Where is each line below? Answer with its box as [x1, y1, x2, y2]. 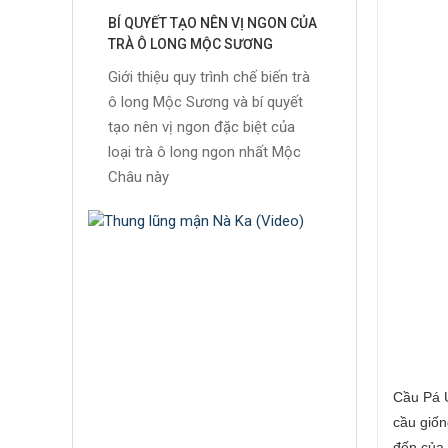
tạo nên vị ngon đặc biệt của [108, 118, 295, 137]
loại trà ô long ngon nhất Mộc [108, 143, 301, 162]
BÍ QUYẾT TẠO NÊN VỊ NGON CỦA [108, 15, 317, 32]
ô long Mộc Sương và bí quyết [108, 93, 303, 112]
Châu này [108, 168, 169, 187]
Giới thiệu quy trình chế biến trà [108, 68, 310, 87]
